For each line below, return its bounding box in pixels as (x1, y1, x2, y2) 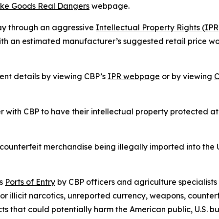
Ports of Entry (5, 177, 55, 187)
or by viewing (160, 71, 214, 81)
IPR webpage (108, 71, 160, 81)
